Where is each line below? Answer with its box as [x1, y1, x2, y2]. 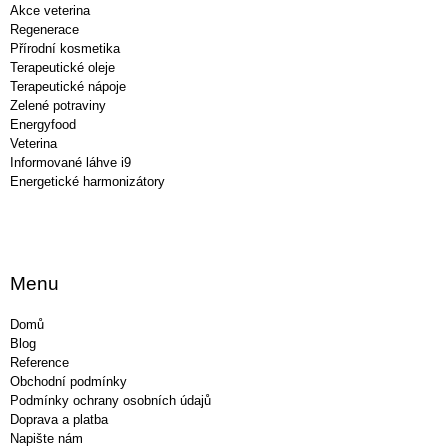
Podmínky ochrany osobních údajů [10, 392, 211, 408]
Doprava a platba [10, 411, 108, 427]
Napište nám [10, 430, 83, 446]
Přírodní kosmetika [10, 40, 120, 56]
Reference [10, 354, 69, 370]
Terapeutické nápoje [10, 78, 126, 94]
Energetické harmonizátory [10, 173, 165, 189]
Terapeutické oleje [10, 59, 115, 75]
